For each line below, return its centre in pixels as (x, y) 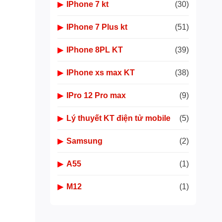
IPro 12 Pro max (96, 95)
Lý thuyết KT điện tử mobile (118, 118)
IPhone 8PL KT (95, 50)
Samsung (84, 141)
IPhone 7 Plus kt (97, 27)
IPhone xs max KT (101, 73)
